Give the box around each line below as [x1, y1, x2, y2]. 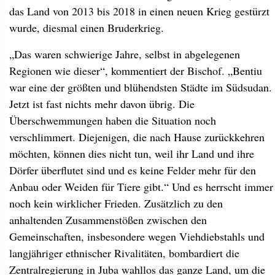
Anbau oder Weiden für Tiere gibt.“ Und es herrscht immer [9, 179, 273, 194]
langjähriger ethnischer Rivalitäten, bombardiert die [9, 246, 239, 260]
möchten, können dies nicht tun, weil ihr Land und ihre [9, 146, 254, 161]
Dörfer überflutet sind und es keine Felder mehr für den [9, 163, 256, 177]
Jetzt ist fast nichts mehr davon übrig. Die [9, 96, 195, 111]
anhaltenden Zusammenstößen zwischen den [9, 212, 207, 227]
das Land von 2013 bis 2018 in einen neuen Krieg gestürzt [9, 4, 269, 18]
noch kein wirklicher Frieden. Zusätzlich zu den [9, 196, 223, 211]
